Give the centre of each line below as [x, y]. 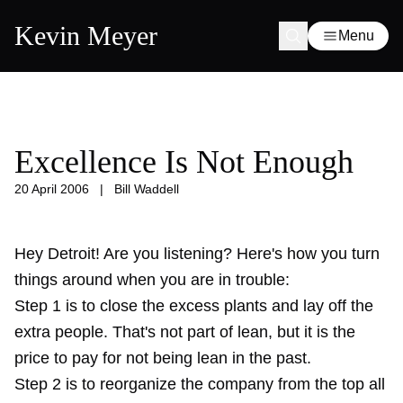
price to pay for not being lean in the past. [163, 358]
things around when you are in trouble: [152, 280]
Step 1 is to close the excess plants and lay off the [194, 306]
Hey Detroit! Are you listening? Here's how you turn [197, 254]
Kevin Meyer [86, 36]
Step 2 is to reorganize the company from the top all [200, 384]
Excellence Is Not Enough [184, 162]
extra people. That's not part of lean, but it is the [185, 332]
